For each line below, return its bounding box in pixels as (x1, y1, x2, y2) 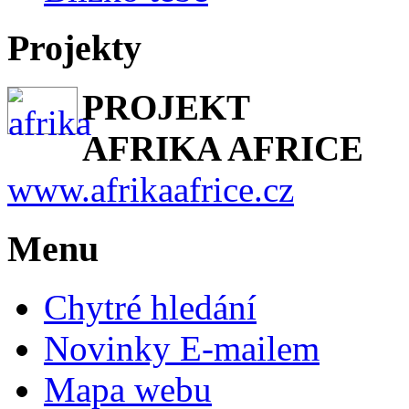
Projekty (7, 27, 142, 69)
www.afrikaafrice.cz (7, 170, 294, 210)
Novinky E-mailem (44, 329, 320, 369)
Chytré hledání (44, 288, 257, 328)
